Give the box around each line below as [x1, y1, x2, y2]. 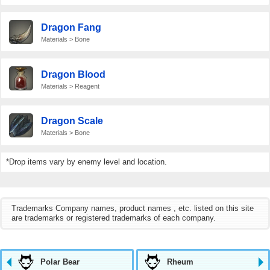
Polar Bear [40, 257, 80, 266]
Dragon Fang [40, 22, 101, 33]
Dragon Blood [40, 69, 105, 80]
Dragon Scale [40, 116, 103, 127]
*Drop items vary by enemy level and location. [6, 157, 167, 166]
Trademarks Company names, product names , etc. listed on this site [11, 203, 254, 213]
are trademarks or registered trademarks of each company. [11, 213, 216, 222]
